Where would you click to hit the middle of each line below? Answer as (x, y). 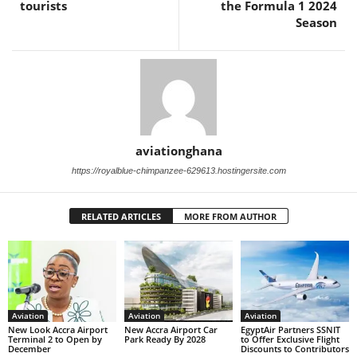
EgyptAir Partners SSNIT (290, 329)
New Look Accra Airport (58, 329)
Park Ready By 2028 (165, 339)
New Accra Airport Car (171, 329)
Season (316, 22)
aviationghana (178, 151)
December (29, 348)
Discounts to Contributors (294, 348)
